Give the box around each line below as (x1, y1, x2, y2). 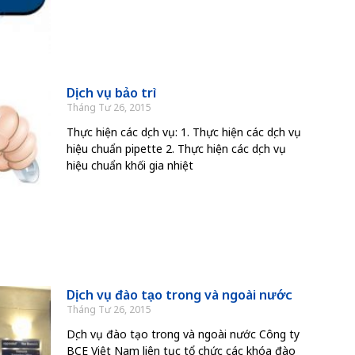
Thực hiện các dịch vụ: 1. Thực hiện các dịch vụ (66, 124, 301, 140)
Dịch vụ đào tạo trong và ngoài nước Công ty (66, 326, 300, 342)
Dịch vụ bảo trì (66, 84, 156, 102)
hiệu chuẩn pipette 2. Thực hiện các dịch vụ (66, 141, 286, 157)
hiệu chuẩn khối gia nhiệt (66, 158, 193, 174)
